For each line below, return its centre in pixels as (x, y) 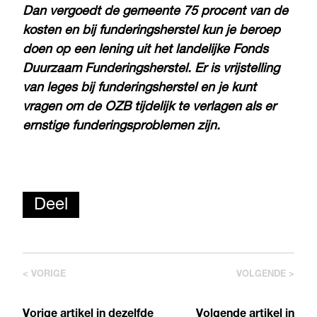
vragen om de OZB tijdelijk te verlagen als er (149, 107)
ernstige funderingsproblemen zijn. (121, 126)
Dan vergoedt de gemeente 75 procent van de (155, 12)
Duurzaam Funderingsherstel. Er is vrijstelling (151, 69)
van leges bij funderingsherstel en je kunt (139, 88)
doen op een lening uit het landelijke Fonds (145, 50)
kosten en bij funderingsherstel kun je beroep (151, 31)
